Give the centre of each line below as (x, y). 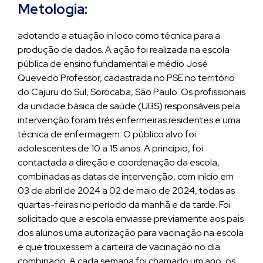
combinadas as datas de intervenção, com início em (126, 176)
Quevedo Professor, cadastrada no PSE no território (126, 78)
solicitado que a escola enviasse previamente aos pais (131, 219)
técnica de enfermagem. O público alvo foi (107, 134)
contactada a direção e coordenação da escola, (119, 162)
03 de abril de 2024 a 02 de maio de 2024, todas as (126, 190)
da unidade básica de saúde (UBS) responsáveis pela (129, 106)
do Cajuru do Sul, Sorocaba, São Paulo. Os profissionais (131, 92)
